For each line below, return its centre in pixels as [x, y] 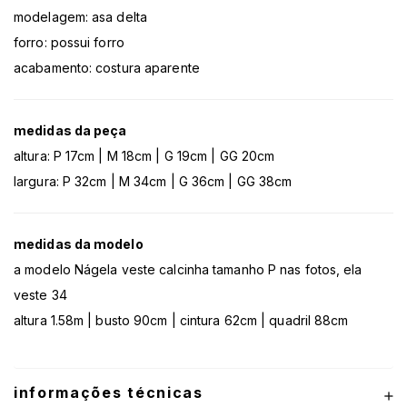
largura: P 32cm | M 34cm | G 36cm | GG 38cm [153, 182]
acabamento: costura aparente [107, 68]
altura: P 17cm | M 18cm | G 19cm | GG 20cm [144, 156]
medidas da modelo [79, 244]
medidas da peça [70, 131]
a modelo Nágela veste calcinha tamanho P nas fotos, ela [188, 270]
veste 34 [40, 295]
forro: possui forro [69, 43]
